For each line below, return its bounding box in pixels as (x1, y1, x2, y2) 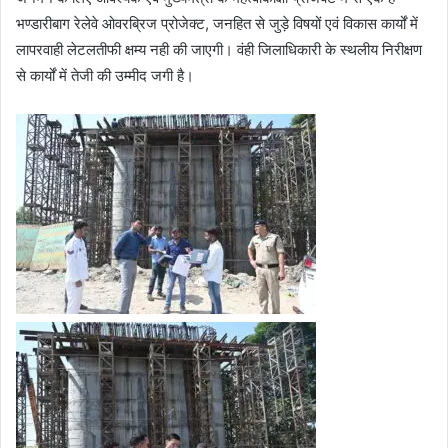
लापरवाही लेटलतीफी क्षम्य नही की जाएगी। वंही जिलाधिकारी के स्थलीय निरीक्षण (16, 39, 422, 59)
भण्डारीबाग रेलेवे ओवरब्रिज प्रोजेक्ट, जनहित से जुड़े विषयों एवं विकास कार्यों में (16, 13, 418, 33)
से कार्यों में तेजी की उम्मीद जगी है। (16, 65, 194, 85)
